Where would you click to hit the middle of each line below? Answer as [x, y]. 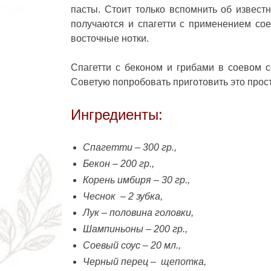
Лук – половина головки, [138, 212]
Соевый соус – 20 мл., [132, 245]
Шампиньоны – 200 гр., [135, 229]
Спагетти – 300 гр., [130, 147]
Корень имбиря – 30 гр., [136, 180]
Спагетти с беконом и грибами [145, 67]
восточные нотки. [110, 38]
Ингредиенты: [117, 114]
